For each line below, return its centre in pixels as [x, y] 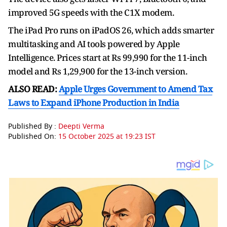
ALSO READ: [33, 89]
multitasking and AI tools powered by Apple [94, 44]
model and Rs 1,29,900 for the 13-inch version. [98, 71]
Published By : [33, 126]
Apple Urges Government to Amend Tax [135, 89]
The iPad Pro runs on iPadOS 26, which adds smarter [111, 30]
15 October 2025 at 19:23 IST [107, 137]
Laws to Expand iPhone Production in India [94, 103]
